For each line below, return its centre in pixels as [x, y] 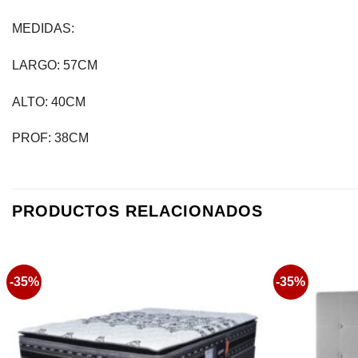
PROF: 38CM [50, 138]
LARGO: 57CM [55, 65]
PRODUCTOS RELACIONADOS [137, 211]
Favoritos [231, 285]
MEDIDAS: [43, 29]
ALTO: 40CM [49, 101]
